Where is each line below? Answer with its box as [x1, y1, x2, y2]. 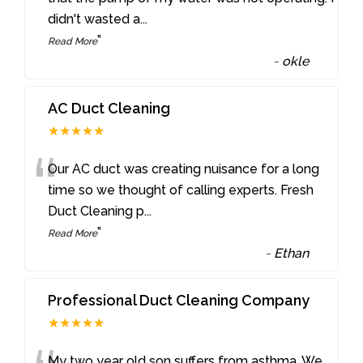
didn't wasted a [48, 11, 141, 28]
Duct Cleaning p [48, 203, 145, 220]
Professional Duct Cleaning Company [48, 292, 310, 310]
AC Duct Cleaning [48, 100, 171, 117]
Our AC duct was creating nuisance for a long [48, 161, 320, 177]
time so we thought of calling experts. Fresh [48, 182, 314, 199]
